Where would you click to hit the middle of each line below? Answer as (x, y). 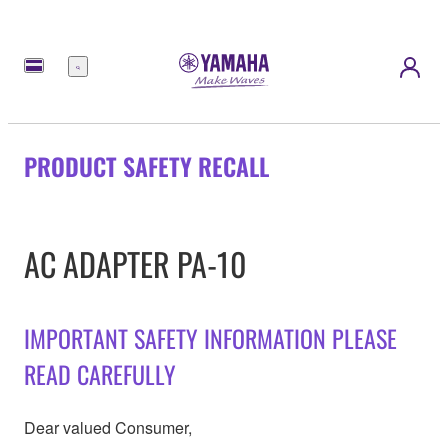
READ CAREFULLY (100, 373)
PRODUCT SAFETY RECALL (146, 165)
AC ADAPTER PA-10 (135, 263)
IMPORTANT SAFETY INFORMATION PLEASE (210, 337)
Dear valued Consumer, (108, 427)
